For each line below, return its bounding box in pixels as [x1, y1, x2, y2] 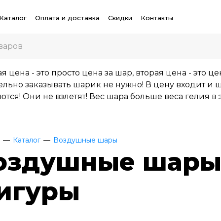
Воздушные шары [53, 136, 117, 145]
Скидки [108, 14, 132, 22]
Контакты [140, 14, 173, 22]
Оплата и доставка [35, 14, 100, 22]
